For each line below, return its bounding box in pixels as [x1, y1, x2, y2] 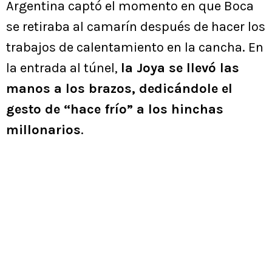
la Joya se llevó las [121, 60, 239, 76]
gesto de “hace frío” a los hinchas [6, 101, 223, 118]
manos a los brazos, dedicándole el [6, 81, 233, 97]
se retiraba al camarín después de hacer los [6, 19, 265, 35]
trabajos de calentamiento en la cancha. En [6, 39, 263, 56]
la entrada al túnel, [6, 60, 121, 76]
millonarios [6, 122, 81, 138]
